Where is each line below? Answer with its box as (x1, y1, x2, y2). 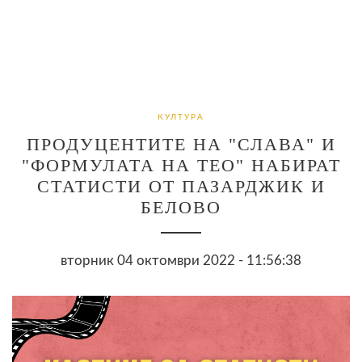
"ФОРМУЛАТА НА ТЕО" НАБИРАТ (21, 154, 341, 175)
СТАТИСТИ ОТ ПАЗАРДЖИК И (36, 175, 326, 196)
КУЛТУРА (158, 112, 204, 121)
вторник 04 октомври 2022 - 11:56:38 (61, 253, 301, 267)
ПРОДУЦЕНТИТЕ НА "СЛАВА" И (26, 133, 336, 154)
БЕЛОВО (141, 196, 221, 217)
